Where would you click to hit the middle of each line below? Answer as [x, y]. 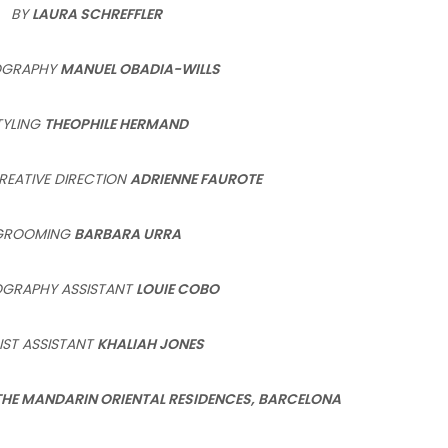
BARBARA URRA [127, 233]
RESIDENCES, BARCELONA [254, 398]
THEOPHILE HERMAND [115, 123]
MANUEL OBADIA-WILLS [140, 68]
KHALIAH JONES [150, 343]
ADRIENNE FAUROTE [196, 178]
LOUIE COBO [177, 288]
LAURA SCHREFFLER [97, 13]
